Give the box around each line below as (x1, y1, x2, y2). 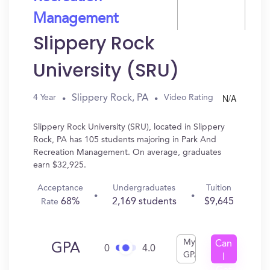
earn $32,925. (33, 161, 86, 169)
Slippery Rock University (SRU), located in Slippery (33, 123, 225, 131)
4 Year (33, 93, 56, 102)
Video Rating (164, 93, 213, 102)
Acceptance (37, 184, 84, 192)
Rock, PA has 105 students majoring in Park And (33, 136, 216, 144)
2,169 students (111, 197, 177, 207)
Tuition (206, 184, 232, 192)
